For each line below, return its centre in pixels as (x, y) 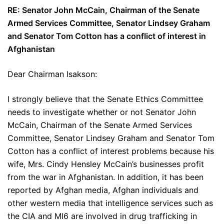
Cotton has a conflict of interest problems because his (111, 151)
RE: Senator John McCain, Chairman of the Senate (103, 10)
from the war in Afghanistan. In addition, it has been (105, 177)
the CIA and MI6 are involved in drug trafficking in (102, 216)
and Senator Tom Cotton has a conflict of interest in (107, 36)
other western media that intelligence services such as (110, 203)
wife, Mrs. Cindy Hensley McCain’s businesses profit (106, 164)
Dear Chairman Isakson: (52, 74)
